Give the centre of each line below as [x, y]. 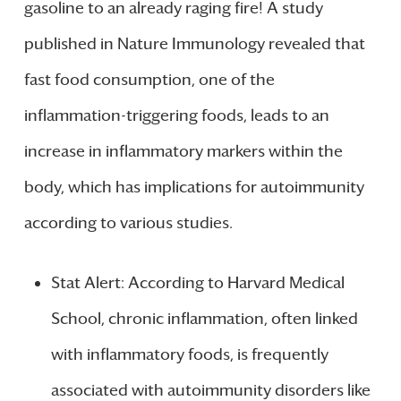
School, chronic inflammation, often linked [204, 318]
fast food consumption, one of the [149, 79]
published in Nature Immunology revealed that [194, 43]
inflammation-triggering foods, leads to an [176, 115]
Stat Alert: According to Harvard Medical [197, 282]
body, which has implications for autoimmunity [194, 187]
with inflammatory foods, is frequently [189, 354]
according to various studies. [128, 222]
